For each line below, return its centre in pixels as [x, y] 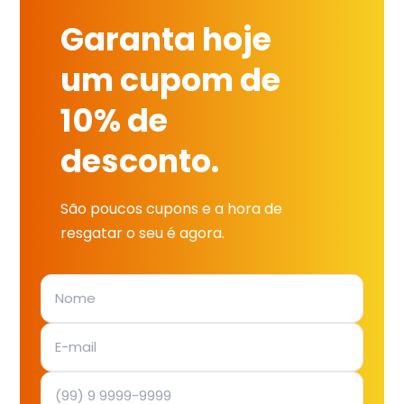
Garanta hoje [166, 39]
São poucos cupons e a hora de [172, 209]
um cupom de [171, 79]
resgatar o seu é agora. [143, 234]
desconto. [140, 161]
